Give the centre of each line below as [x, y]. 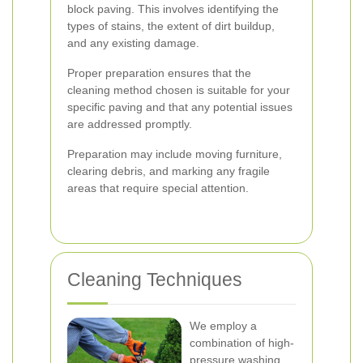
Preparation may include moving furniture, [175, 154]
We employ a [223, 326]
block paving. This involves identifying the [173, 9]
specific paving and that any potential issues [180, 107]
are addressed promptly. [130, 124]
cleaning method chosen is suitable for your [179, 90]
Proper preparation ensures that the [159, 73]
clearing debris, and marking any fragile [169, 171]
